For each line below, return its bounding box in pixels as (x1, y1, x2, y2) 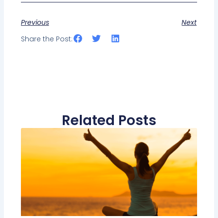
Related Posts (62, 110, 156, 130)
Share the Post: (20, 34, 73, 44)
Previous (20, 17, 49, 27)
